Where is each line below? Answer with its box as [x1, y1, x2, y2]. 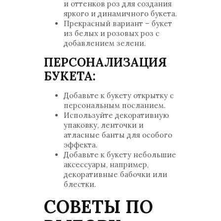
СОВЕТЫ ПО [44, 195, 153, 218]
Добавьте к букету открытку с [64, 91, 174, 100]
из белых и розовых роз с [64, 29, 159, 38]
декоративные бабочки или [64, 170, 167, 179]
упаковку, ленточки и [64, 120, 144, 130]
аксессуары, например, [64, 160, 148, 169]
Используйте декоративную [64, 110, 169, 120]
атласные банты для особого [64, 130, 172, 140]
